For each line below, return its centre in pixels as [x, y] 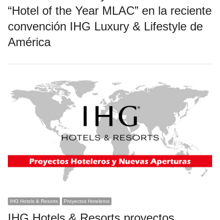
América [29, 42]
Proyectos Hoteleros [86, 201]
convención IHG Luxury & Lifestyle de [105, 26]
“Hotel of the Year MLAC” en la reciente [110, 10]
